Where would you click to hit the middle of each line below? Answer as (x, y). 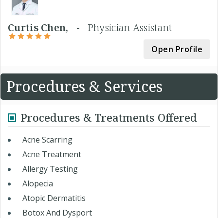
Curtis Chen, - (48, 28)
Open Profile (177, 49)
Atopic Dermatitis (54, 198)
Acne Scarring (47, 140)
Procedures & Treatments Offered (109, 118)
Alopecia (38, 184)
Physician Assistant (130, 28)
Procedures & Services (84, 87)
